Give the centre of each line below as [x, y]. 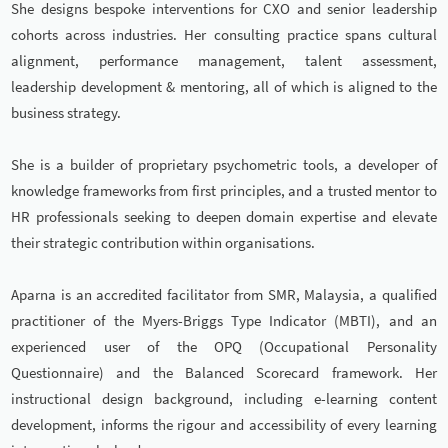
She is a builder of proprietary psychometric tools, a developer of [224, 165]
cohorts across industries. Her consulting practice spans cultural [224, 35]
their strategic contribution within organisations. [163, 243]
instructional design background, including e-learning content [224, 399]
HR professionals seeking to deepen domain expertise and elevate [224, 217]
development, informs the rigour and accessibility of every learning [224, 425]
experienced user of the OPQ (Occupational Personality [224, 347]
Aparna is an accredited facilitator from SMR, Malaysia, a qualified [224, 295]
